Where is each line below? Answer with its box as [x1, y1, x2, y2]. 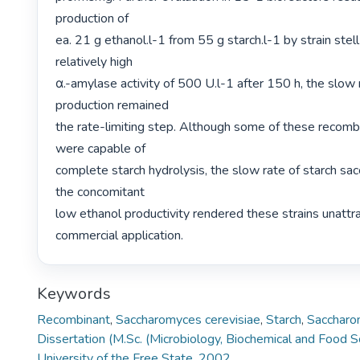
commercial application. [55, 226, 187, 244]
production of [55, 9, 129, 27]
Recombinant [37, 311, 110, 329]
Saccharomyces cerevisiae [116, 311, 260, 329]
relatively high [55, 52, 133, 71]
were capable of [55, 139, 146, 157]
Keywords [37, 283, 111, 305]
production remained [55, 96, 170, 114]
